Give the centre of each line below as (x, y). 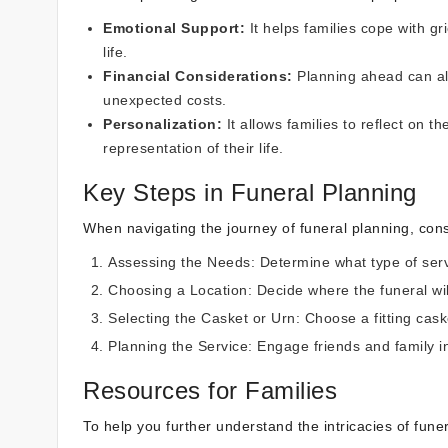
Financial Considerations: (198, 75)
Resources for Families (210, 390)
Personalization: (162, 123)
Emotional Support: (174, 27)
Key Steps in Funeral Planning (250, 192)
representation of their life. (193, 147)
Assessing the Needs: (181, 261)
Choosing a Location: (180, 289)
